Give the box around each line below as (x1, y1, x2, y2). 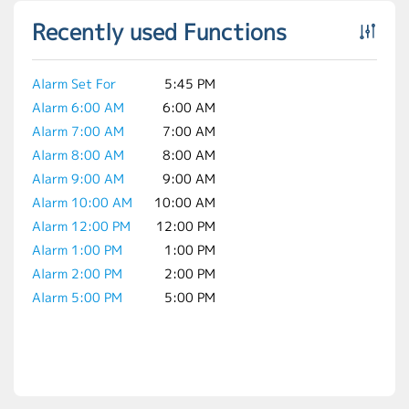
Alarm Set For (32, 75, 116, 92)
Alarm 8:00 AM (32, 146, 124, 163)
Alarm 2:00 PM (32, 265, 122, 282)
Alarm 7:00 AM (32, 122, 124, 140)
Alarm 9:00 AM (32, 170, 124, 187)
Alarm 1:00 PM (32, 241, 122, 258)
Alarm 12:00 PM (32, 217, 131, 235)
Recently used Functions (32, 16, 287, 47)
